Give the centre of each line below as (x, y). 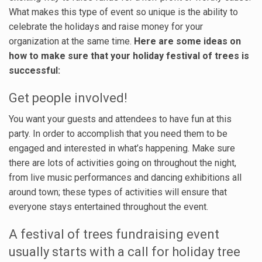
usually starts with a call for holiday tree (125, 251)
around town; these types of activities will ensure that (118, 192)
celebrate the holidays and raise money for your (106, 26)
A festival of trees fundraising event (114, 234)
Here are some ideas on (187, 41)
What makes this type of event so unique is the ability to (123, 12)
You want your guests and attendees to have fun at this (120, 119)
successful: (35, 70)
